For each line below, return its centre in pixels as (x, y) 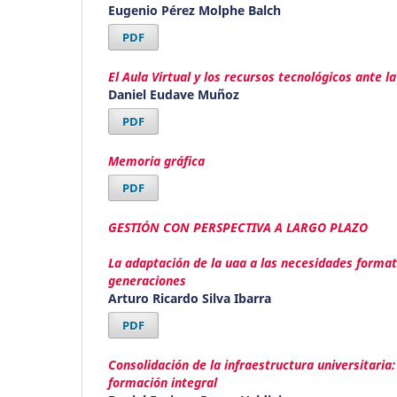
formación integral (163, 383)
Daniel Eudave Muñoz (174, 95)
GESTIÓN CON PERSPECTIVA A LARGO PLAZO (238, 228)
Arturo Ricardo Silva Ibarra (190, 299)
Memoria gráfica (156, 161)
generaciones (147, 281)
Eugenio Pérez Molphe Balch (195, 11)
